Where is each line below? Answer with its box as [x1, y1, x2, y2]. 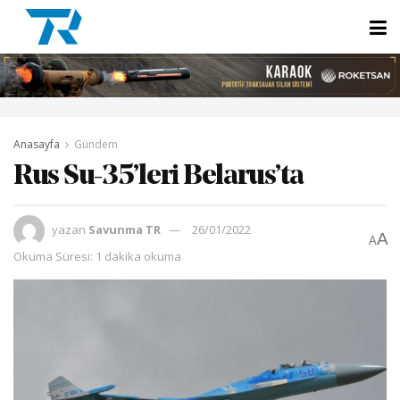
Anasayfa [13, 137, 60, 152]
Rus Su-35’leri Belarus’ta [13, 162, 304, 191]
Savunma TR [88, 221, 161, 237]
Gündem [74, 137, 118, 152]
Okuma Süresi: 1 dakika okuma [13, 247, 181, 264]
